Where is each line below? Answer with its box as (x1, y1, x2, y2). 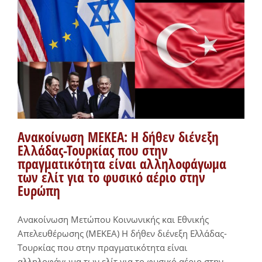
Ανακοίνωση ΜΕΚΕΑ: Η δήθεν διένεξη (18, 128, 219, 147)
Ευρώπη (18, 182, 60, 201)
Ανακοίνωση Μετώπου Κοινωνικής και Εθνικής (18, 213, 209, 226)
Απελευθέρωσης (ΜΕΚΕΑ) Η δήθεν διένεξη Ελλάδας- (18, 227, 227, 240)
